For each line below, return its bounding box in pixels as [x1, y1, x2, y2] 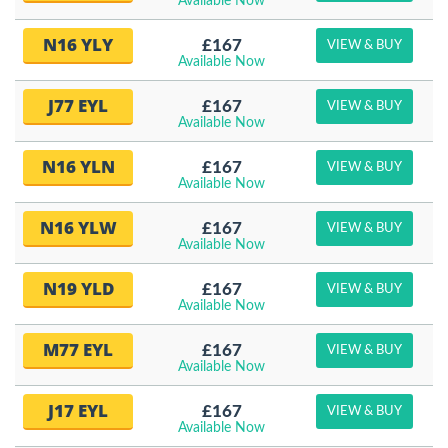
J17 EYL [48, 399, 108, 422]
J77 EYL [48, 94, 108, 117]
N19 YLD [42, 277, 114, 300]
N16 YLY [43, 33, 113, 56]
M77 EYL [43, 338, 113, 361]
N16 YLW [39, 216, 117, 239]
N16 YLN [41, 155, 115, 178]
